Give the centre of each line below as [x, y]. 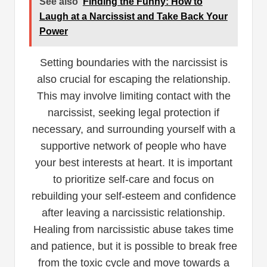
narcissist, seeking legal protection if [133, 112]
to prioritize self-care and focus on [133, 179]
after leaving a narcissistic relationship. [133, 212]
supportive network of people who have [133, 146]
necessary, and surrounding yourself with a [133, 129]
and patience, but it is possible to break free [133, 246]
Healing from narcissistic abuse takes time [133, 229]
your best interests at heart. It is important [133, 162]
